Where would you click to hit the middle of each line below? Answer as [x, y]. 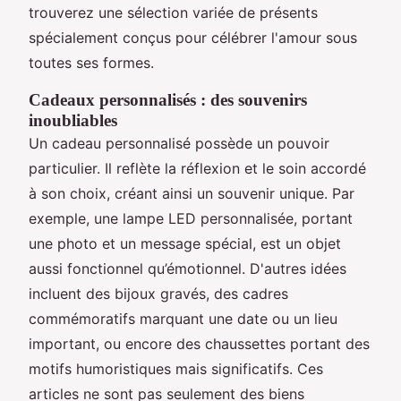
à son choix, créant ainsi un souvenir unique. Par [192, 193]
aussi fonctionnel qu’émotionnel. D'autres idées [188, 268]
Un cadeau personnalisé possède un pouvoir [179, 143]
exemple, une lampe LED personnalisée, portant [191, 218]
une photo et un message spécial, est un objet [185, 243]
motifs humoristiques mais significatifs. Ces [176, 368]
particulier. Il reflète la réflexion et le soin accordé [197, 168]
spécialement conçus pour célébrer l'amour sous [193, 37]
